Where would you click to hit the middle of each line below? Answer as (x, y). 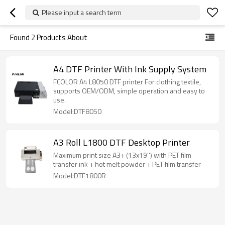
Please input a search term (82, 12)
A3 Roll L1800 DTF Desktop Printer (122, 142)
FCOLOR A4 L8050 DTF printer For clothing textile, (127, 82)
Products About (61, 37)
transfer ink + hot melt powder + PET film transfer (127, 164)
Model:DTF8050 (77, 111)
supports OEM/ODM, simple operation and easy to (129, 91)
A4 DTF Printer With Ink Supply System (130, 69)
